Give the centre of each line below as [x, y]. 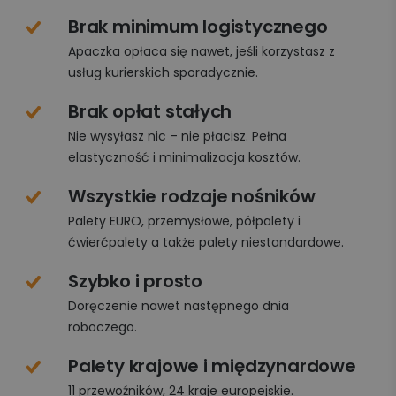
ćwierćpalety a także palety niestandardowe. [206, 243]
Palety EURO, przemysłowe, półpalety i [184, 221]
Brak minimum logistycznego [198, 27]
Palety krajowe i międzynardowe [212, 366]
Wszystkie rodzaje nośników [192, 197]
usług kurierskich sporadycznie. [163, 73]
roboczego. [103, 327]
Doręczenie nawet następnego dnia [179, 306]
